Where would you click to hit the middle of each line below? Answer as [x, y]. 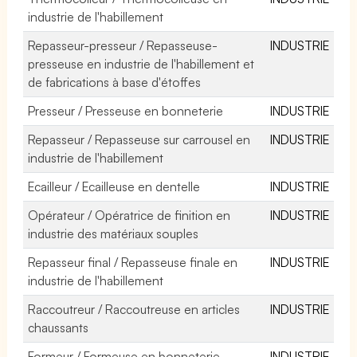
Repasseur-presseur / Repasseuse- [123, 45]
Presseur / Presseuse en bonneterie [126, 110]
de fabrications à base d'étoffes [115, 82]
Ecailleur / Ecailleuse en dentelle [114, 186]
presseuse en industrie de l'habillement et [141, 63]
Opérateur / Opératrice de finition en [129, 215]
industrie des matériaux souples [114, 233]
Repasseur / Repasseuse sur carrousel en [139, 139]
